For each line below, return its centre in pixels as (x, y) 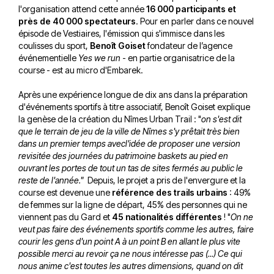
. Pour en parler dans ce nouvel (195, 21)
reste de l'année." (53, 180)
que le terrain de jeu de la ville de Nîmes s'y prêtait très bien (129, 131)
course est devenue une (65, 192)
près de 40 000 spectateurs (77, 21)
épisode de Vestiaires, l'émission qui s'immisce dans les (121, 33)
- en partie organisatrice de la (178, 57)
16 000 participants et (191, 9)
